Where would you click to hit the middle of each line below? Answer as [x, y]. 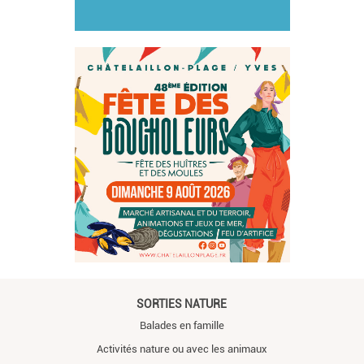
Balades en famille [182, 326]
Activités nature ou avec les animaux [182, 349]
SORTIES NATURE [182, 304]
